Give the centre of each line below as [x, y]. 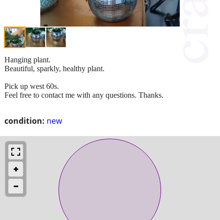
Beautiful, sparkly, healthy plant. [55, 68]
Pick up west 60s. [32, 86]
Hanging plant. [27, 59]
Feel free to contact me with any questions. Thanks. [84, 95]
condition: [25, 121]
